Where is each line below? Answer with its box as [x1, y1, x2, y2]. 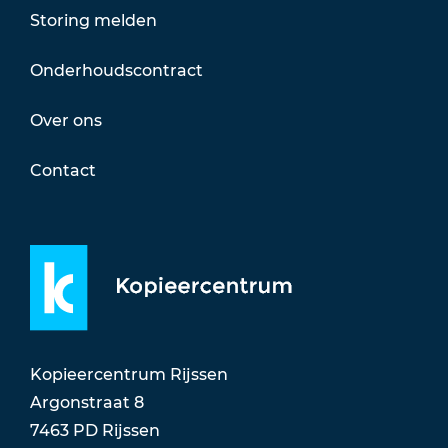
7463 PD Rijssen [30, 421, 160, 441]
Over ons [30, 110, 102, 130]
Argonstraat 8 [30, 393, 144, 413]
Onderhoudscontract [30, 60, 203, 80]
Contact [30, 160, 96, 180]
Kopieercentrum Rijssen [30, 365, 228, 385]
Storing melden [30, 10, 157, 30]
